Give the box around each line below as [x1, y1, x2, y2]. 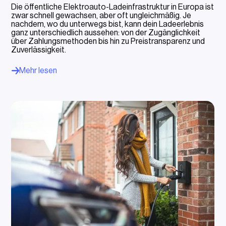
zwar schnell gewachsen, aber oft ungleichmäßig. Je [11, 11, 192, 20]
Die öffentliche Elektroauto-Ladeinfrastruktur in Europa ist [11, 3, 214, 11]
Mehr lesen [19, 66, 58, 75]
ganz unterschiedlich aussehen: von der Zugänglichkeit [11, 28, 201, 37]
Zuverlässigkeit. [11, 45, 67, 54]
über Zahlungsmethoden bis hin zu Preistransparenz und [11, 37, 205, 45]
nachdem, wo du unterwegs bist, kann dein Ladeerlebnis [11, 20, 204, 28]
